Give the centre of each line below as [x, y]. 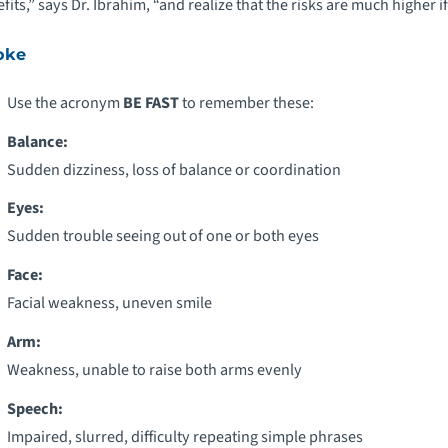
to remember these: [246, 102]
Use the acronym [64, 102]
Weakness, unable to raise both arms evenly [154, 369]
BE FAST [150, 102]
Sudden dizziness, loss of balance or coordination [173, 169]
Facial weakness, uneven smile [109, 303]
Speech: [34, 408]
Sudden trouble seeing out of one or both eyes [162, 236]
